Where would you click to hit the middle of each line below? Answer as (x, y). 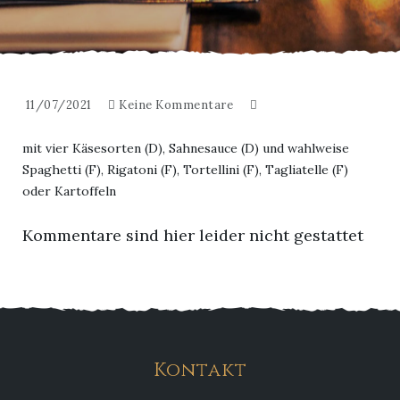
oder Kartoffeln (69, 191)
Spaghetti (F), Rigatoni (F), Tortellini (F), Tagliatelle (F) (185, 170)
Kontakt (200, 371)
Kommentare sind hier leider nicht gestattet (193, 235)
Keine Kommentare (176, 105)
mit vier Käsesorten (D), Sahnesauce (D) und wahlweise (186, 148)
